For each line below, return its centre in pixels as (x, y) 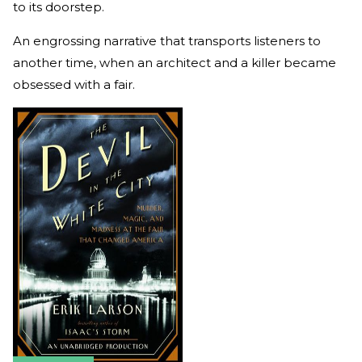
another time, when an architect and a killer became (175, 62)
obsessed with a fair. (76, 84)
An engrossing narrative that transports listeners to (167, 40)
